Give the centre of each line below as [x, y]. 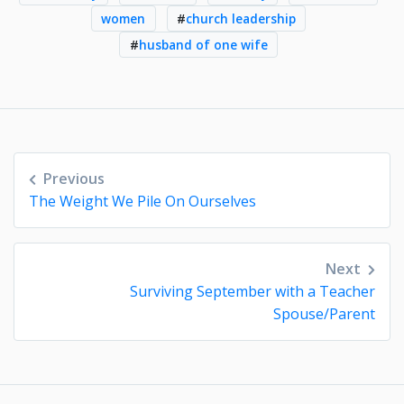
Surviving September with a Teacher [252, 291]
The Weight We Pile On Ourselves [142, 201]
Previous [74, 178]
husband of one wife [203, 44]
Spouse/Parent [324, 313]
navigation [87, 205]
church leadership [240, 19]
